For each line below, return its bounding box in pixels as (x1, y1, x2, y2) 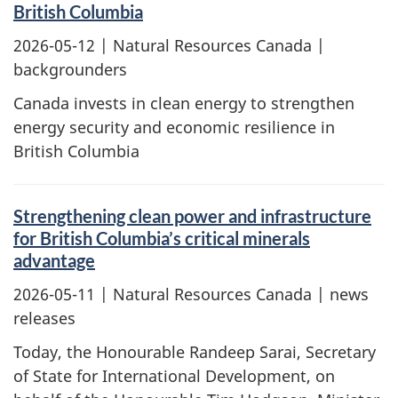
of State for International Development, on (13, 365, 335, 386)
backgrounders (13, 58, 127, 80)
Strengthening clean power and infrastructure (13, 205, 371, 227)
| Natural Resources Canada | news (95, 283, 369, 305)
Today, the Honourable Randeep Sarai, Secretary (13, 341, 376, 362)
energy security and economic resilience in (13, 116, 335, 138)
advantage (13, 250, 95, 271)
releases (13, 306, 76, 329)
